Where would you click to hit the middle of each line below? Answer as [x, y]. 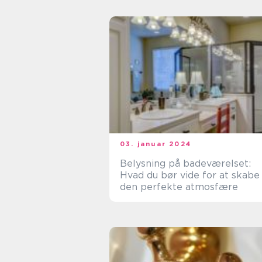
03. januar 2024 [156, 144]
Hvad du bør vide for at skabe [190, 175]
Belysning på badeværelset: [185, 163]
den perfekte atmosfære [179, 187]
